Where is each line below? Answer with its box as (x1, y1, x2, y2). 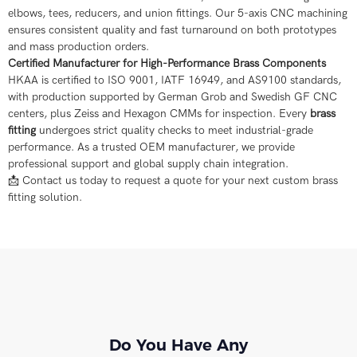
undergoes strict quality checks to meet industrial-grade (36, 124, 313, 137)
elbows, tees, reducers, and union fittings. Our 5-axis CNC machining (8, 6, 347, 20)
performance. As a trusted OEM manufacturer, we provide (8, 140, 295, 154)
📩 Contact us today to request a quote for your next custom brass (8, 174, 338, 187)
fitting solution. (8, 190, 82, 204)
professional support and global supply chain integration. (8, 157, 288, 171)
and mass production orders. (8, 40, 149, 53)
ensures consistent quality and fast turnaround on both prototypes (8, 23, 336, 37)
